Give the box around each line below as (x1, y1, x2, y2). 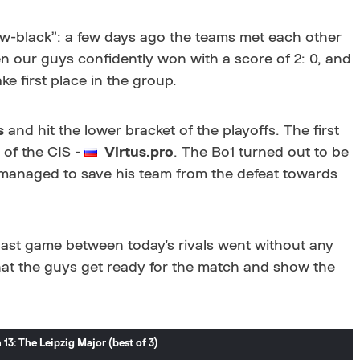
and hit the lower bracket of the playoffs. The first (4, 124, 339, 138)
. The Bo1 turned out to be (174, 145, 349, 160)
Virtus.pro (104, 145, 174, 160)
